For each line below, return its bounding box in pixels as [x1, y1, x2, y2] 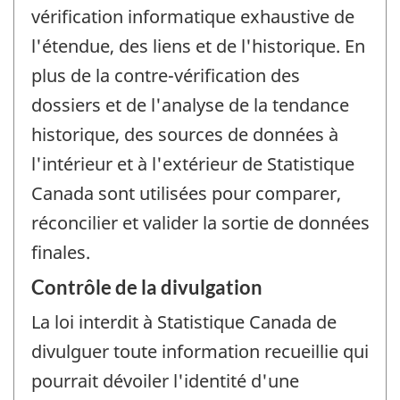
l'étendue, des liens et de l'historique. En [31, 33, 365, 58]
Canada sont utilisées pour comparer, [31, 180, 341, 205]
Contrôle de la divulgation [31, 275, 262, 300]
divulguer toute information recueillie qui [31, 339, 369, 364]
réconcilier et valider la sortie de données [31, 210, 370, 235]
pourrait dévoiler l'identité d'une [31, 369, 299, 394]
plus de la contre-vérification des [31, 62, 300, 87]
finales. [31, 239, 90, 264]
